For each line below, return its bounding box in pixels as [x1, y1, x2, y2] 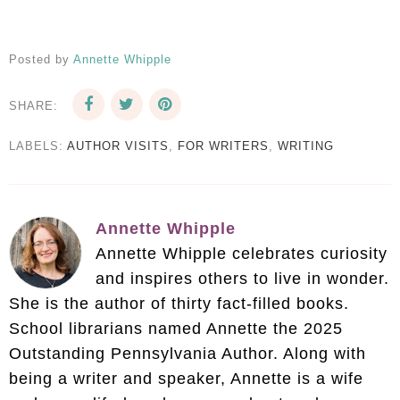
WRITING [278, 139, 334, 154]
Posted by [9, 53, 73, 67]
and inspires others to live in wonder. [96, 270, 389, 288]
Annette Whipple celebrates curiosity [96, 245, 387, 263]
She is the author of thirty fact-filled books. [9, 295, 349, 313]
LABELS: [9, 139, 67, 154]
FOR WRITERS [178, 139, 269, 154]
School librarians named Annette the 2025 [9, 320, 343, 338]
